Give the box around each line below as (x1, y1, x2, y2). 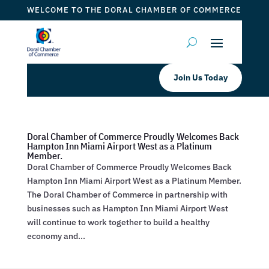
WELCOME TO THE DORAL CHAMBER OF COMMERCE (26, 5, 241, 15)
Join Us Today (174, 72, 228, 83)
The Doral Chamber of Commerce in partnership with (26, 189, 228, 200)
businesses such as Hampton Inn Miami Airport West (26, 203, 228, 214)
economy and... (26, 231, 85, 241)
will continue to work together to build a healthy (26, 217, 210, 228)
